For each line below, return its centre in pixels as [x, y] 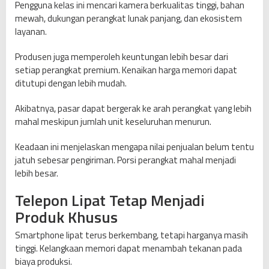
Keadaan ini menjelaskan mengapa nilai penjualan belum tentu [134, 147]
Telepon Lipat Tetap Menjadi [110, 201]
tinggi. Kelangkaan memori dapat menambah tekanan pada [128, 249]
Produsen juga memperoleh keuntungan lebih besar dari [122, 57]
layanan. [31, 32]
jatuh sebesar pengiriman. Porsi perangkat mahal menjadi [125, 160]
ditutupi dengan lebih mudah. [71, 83]
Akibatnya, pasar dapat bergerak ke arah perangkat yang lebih [133, 109]
